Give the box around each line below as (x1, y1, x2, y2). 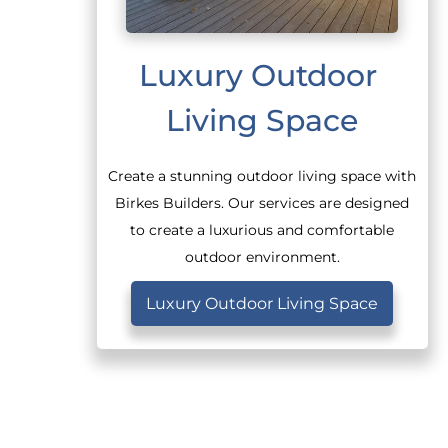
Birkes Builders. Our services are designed (115, 194, 410, 211)
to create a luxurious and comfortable (130, 221, 395, 238)
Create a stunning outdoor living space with (108, 167, 417, 184)
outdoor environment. (184, 248, 340, 265)
